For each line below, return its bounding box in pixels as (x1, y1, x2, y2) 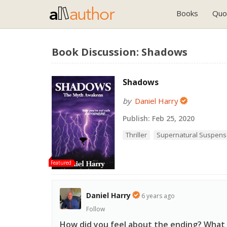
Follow (86, 205, 105, 214)
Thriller (126, 130, 147, 139)
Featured (51, 159, 71, 167)
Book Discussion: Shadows (52, 45, 187, 59)
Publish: (123, 113, 150, 123)
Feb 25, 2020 (150, 113, 195, 123)
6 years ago (141, 192, 175, 201)
